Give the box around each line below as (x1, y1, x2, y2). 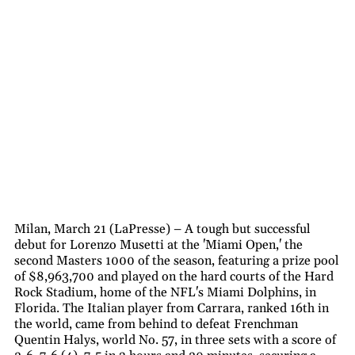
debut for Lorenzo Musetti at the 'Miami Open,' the (14, 236, 303, 253)
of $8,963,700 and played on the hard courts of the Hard (14, 268, 334, 284)
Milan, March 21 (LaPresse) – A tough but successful (14, 220, 311, 237)
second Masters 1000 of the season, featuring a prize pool (14, 252, 339, 269)
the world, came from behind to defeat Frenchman (14, 315, 298, 332)
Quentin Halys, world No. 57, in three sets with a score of (14, 331, 336, 348)
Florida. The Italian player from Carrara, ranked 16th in (14, 300, 329, 316)
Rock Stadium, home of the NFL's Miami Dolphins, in (14, 284, 316, 300)
